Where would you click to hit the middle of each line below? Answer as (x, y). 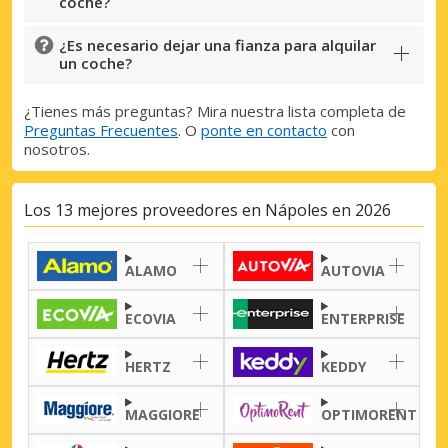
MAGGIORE (162, 414)
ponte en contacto (264, 129)
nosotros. (57, 148)
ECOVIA (150, 318)
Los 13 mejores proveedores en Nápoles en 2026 (207, 209)
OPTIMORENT (369, 414)
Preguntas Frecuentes (101, 129)
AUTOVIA (353, 270)
